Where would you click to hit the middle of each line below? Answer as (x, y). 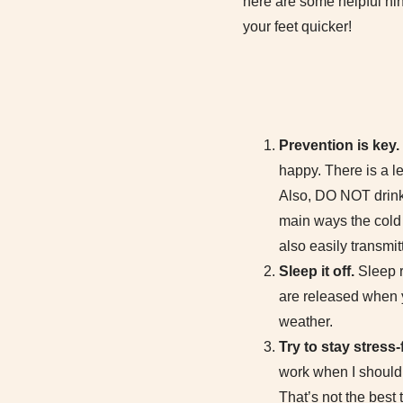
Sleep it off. (318, 271)
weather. (306, 322)
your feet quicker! (297, 27)
